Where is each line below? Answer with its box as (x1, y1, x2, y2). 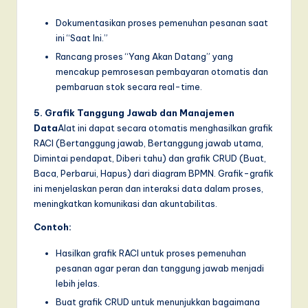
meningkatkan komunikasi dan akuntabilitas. (34, 197, 217, 209)
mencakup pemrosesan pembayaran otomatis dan (56, 65, 268, 77)
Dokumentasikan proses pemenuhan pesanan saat (56, 16, 268, 28)
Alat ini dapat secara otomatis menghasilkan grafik (58, 122, 273, 133)
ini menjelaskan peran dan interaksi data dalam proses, (34, 182, 263, 194)
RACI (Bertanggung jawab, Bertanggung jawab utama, (34, 137, 263, 148)
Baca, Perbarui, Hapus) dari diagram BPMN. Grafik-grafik (34, 167, 274, 179)
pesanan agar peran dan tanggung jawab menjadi (56, 262, 264, 274)
